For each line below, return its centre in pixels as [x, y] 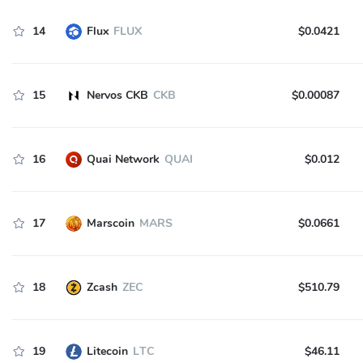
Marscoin [110, 223]
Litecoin [107, 351]
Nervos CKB [117, 95]
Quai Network [123, 159]
